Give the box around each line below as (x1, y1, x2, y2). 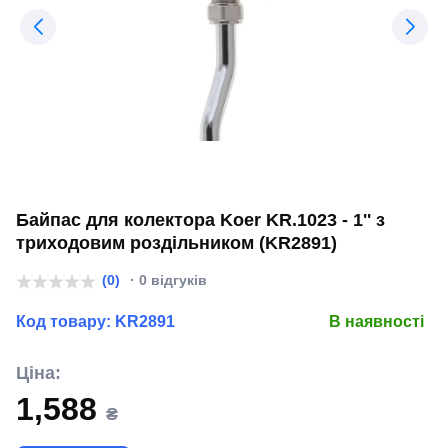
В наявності (329, 313, 424, 330)
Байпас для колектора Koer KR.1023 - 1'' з (16, 210, 385, 230)
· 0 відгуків (126, 272, 207, 288)
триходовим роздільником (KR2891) (16, 233, 337, 253)
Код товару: (16, 313, 115, 330)
